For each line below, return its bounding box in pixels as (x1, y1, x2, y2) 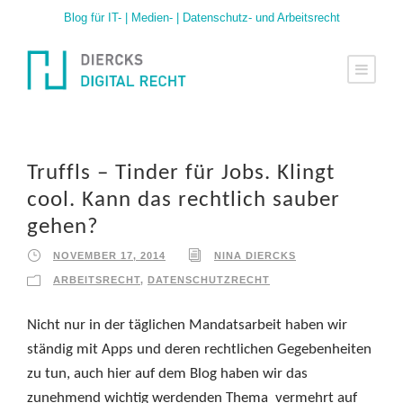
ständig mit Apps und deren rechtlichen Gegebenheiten (27, 342, 372, 358)
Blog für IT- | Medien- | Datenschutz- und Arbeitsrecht (63, 11, 340, 24)
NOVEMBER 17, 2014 (53, 250, 166, 262)
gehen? (27, 216, 99, 239)
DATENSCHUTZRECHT (148, 274, 270, 286)
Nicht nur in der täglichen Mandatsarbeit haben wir (27, 318, 347, 334)
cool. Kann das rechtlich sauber (27, 189, 340, 212)
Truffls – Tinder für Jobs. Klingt (27, 162, 335, 185)
